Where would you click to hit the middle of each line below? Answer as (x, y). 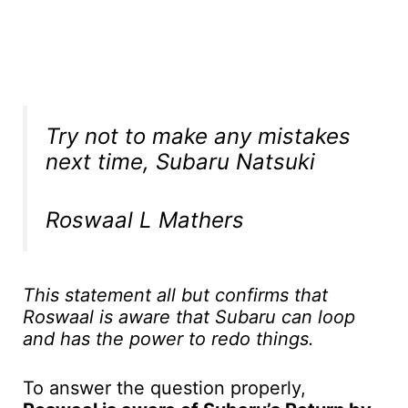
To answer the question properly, (164, 388)
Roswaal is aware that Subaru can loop (189, 316)
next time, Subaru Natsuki (180, 161)
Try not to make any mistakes (198, 136)
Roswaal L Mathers (145, 219)
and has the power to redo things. (168, 338)
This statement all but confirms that (175, 295)
